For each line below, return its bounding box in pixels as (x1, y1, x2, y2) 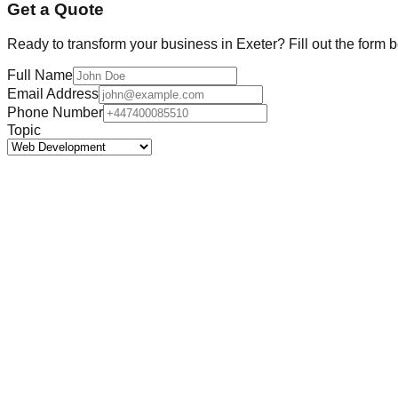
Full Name (7, 67, 73, 83)
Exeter (236, 36, 277, 52)
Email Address (7, 85, 99, 101)
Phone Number (7, 104, 103, 120)
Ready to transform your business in (7, 36, 236, 52)
